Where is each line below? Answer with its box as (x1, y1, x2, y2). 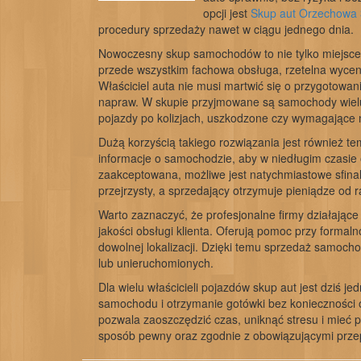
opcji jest (203, 5, 251, 21)
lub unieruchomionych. (98, 255, 214, 271)
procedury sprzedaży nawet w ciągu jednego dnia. (98, 21, 354, 37)
